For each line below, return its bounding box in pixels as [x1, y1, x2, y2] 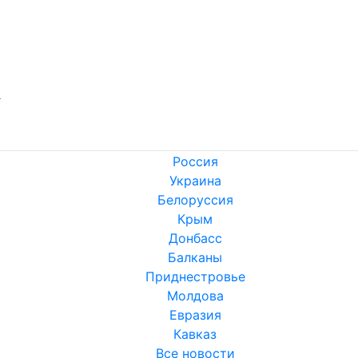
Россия [172, 153, 218, 170]
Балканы [168, 249, 222, 266]
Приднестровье [145, 268, 245, 285]
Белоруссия [157, 192, 233, 209]
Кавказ [173, 326, 217, 343]
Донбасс [168, 230, 222, 247]
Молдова [166, 288, 224, 304]
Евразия [169, 307, 221, 324]
